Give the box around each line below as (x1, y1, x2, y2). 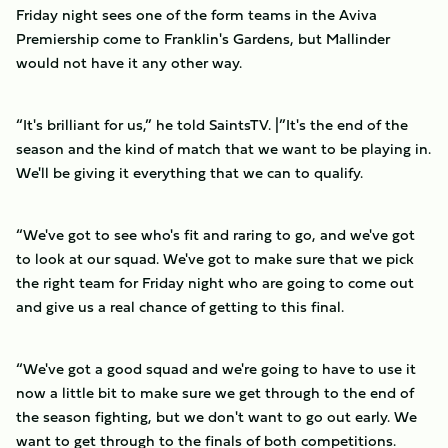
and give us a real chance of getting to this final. (16, 295, 344, 318)
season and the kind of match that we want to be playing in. (16, 137, 431, 160)
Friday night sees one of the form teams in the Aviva (16, 3, 377, 26)
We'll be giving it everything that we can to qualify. (16, 161, 363, 184)
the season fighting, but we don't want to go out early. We (16, 405, 417, 428)
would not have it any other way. (16, 51, 242, 74)
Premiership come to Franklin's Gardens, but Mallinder (16, 27, 390, 50)
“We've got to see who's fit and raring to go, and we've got (16, 223, 415, 246)
